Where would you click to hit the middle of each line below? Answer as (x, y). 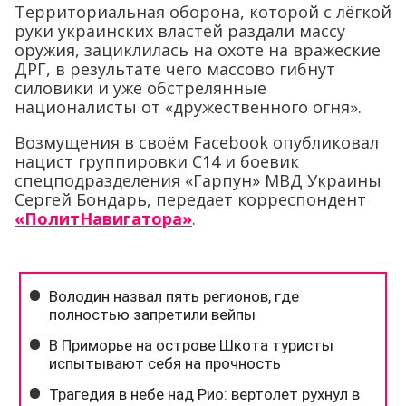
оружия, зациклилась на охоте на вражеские (198, 50)
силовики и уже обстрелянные (140, 88)
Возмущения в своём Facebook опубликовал (197, 143)
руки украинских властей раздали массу (180, 31)
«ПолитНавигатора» (103, 219)
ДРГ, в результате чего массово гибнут (175, 69)
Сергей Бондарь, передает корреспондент (190, 200)
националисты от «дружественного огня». (188, 107)
